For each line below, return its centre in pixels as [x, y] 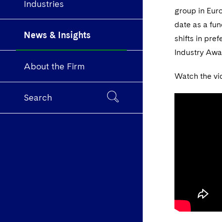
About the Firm [54, 66]
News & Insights [57, 35]
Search [38, 98]
